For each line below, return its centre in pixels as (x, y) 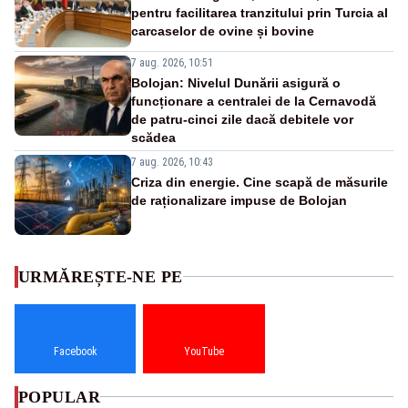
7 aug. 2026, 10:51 (172, 62)
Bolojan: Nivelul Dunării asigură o (236, 82)
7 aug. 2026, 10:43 (172, 162)
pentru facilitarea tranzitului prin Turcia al (260, 12)
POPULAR (60, 397)
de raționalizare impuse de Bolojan (239, 200)
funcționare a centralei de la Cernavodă (254, 101)
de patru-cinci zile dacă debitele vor (242, 119)
